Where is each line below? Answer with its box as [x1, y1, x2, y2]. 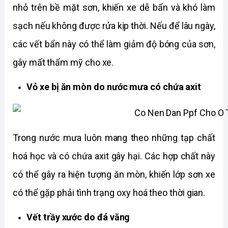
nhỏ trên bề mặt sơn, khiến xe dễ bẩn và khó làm [13, 2, 215, 13]
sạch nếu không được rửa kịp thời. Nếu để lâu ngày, [13, 20, 215, 31]
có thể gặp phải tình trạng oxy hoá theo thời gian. [13, 187, 208, 198]
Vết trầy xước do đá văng [26, 211, 130, 222]
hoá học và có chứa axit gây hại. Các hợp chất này [13, 150, 215, 161]
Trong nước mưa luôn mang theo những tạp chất [13, 132, 215, 143]
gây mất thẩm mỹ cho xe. [13, 56, 114, 68]
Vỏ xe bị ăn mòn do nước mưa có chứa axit [26, 81, 202, 92]
